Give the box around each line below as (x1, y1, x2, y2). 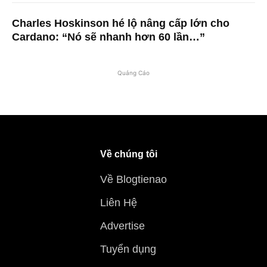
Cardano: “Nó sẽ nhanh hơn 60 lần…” (12, 31, 205, 44)
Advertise (100, 220, 145, 232)
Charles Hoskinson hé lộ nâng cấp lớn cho (12, 17, 229, 30)
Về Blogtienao (100, 173, 167, 186)
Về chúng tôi (100, 149, 157, 160)
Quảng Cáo (117, 69, 150, 77)
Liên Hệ (100, 197, 137, 209)
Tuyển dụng (100, 243, 156, 256)
